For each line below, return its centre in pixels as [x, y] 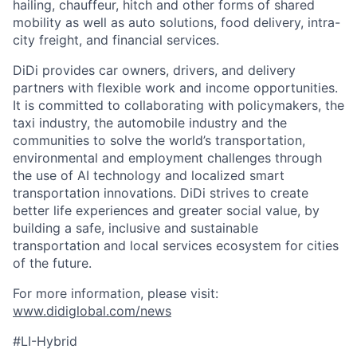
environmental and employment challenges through [167, 157]
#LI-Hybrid [45, 341]
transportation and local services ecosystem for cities [176, 245]
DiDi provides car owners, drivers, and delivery [154, 70]
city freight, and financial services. [116, 39]
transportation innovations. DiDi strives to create [161, 192]
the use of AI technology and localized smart [149, 175]
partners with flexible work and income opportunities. [175, 87]
